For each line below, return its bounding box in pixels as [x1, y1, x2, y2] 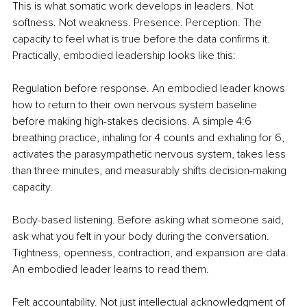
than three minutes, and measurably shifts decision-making [12, 164, 289, 178]
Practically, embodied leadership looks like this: [12, 49, 236, 63]
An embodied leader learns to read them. [12, 262, 209, 277]
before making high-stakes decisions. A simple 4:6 [12, 114, 254, 129]
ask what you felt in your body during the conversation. [12, 230, 272, 244]
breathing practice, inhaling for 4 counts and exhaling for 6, [12, 131, 287, 145]
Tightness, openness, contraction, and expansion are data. [12, 246, 291, 260]
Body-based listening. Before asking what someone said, [12, 213, 286, 228]
